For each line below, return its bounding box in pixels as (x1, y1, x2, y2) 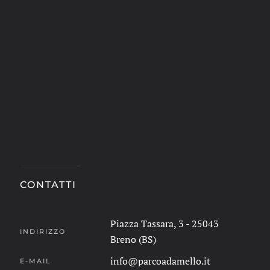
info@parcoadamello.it (110, 254, 211, 268)
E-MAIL (20, 256, 52, 265)
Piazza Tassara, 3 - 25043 (110, 217, 219, 230)
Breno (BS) (110, 233, 157, 246)
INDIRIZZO (20, 227, 66, 236)
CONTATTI (20, 179, 77, 190)
